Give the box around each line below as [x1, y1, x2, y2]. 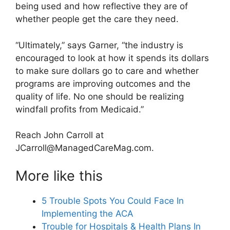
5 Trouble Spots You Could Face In [42, 195, 184, 206]
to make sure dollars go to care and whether [15, 65, 199, 76]
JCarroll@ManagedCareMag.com [15, 143, 151, 154]
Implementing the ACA [42, 208, 133, 219]
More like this [15, 167, 103, 184]
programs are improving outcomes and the [15, 78, 190, 89]
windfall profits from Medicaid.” [15, 104, 144, 114]
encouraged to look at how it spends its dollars [15, 52, 209, 63]
